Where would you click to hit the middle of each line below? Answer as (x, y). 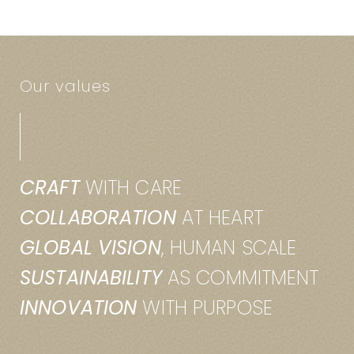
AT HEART (219, 217)
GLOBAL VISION (90, 247)
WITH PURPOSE (205, 307)
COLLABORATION (98, 217)
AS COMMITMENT (240, 277)
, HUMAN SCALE (229, 247)
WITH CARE (130, 187)
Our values (65, 86)
